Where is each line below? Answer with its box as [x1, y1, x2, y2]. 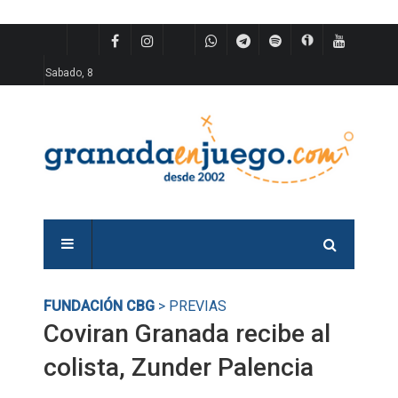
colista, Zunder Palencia [44, 353, 314, 382]
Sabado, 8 [45, 67, 93, 79]
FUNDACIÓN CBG [44, 298, 155, 314]
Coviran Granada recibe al [44, 319, 330, 348]
